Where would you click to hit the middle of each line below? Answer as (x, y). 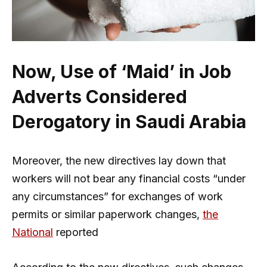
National (32, 232)
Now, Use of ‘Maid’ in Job (122, 72)
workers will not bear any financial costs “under (129, 179)
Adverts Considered (100, 97)
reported (76, 232)
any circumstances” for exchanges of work (117, 197)
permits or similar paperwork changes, (107, 215)
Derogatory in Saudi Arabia (129, 122)
